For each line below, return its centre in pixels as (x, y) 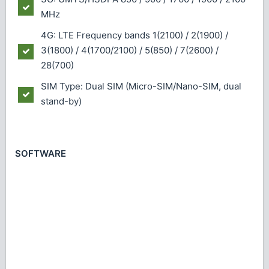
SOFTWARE (41, 154)
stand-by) (61, 101)
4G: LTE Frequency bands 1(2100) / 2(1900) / (134, 35)
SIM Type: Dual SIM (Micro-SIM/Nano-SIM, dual (141, 86)
